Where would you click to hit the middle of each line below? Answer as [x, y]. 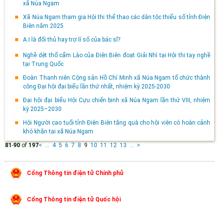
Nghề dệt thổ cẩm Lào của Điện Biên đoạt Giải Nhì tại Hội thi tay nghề [117, 55]
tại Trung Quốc [44, 64]
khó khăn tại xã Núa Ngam [58, 131]
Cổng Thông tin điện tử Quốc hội [74, 199]
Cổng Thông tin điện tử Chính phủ [75, 173]
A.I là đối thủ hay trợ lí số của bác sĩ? [72, 39]
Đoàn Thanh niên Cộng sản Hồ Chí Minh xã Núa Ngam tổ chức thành [117, 77]
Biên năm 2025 [44, 26]
